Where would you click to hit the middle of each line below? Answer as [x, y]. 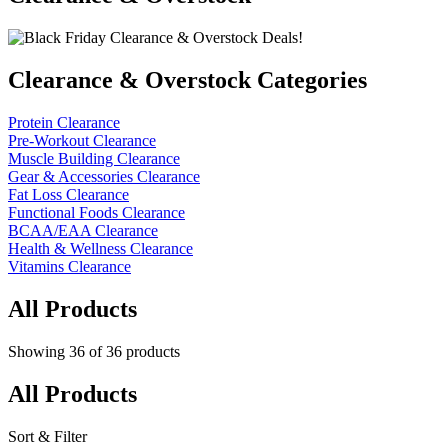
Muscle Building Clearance [94, 159]
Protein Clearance [64, 123]
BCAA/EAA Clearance [83, 231]
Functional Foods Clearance [96, 213]
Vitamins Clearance [69, 267]
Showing [38, 351]
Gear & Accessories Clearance [104, 177]
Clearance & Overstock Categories [187, 80]
